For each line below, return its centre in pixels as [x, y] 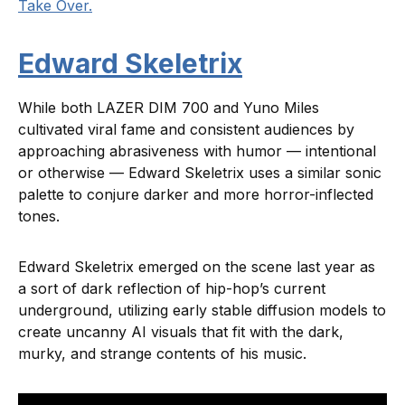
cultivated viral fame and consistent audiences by [186, 129]
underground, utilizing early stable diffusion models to [202, 310]
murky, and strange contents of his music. [165, 353]
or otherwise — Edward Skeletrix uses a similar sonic [200, 172]
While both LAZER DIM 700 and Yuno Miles [169, 107]
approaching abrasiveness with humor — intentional [197, 151]
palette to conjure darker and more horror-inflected [196, 194]
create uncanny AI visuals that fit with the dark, [181, 331]
